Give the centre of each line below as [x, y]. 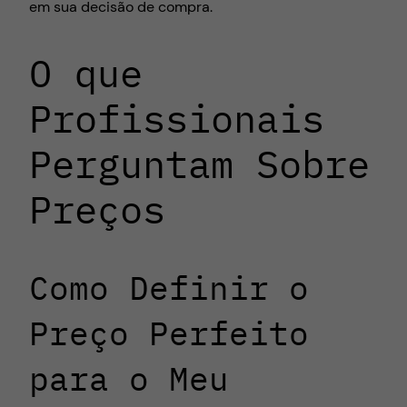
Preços [97, 209]
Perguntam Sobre [199, 164]
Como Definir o [169, 287]
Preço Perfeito [169, 333]
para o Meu [129, 378]
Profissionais [177, 118]
